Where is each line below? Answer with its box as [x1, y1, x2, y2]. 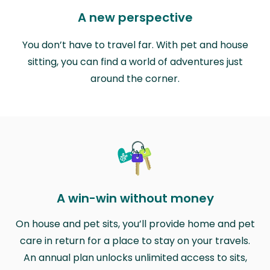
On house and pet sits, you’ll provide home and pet [15, 216, 255, 231]
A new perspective [77, 8, 193, 26]
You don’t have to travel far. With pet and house [22, 37, 248, 52]
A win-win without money [56, 189, 214, 207]
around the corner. [90, 71, 180, 86]
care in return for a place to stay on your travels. [20, 233, 250, 248]
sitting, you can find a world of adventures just [27, 54, 243, 69]
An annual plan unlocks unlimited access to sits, [23, 250, 247, 265]
